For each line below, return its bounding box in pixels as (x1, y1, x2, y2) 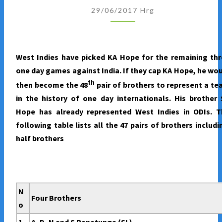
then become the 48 (16, 80, 88, 90)
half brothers (16, 133, 64, 144)
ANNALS (122, 71, 156, 82)
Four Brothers (31, 193, 82, 203)
